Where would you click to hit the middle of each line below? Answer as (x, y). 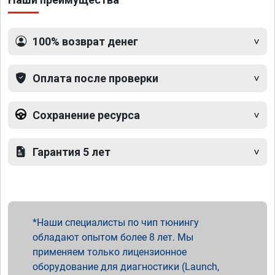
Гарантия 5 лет (72, 152)
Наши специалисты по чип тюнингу (118, 222)
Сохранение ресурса (86, 115)
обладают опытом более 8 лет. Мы (113, 237)
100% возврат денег (85, 41)
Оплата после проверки (95, 78)
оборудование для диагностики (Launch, (126, 266)
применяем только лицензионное (110, 252)
